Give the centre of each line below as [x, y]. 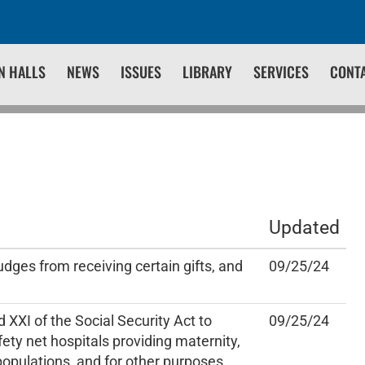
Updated [304, 227]
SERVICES [281, 72]
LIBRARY [207, 72]
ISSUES [141, 72]
